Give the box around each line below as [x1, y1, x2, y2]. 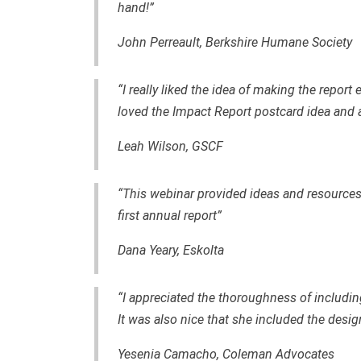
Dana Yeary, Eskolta [118, 242, 224, 258]
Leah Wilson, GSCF [118, 138, 223, 154]
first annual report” [118, 207, 222, 223]
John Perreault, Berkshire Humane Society [118, 34, 352, 50]
